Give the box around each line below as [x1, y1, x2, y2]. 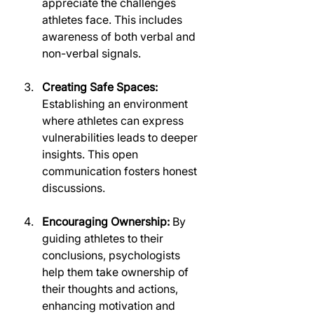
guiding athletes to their [42, 231, 166, 245]
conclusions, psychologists [42, 248, 183, 262]
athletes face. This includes [42, 13, 185, 27]
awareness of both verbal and [42, 29, 198, 43]
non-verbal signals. [42, 46, 141, 60]
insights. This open [42, 147, 141, 161]
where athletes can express [42, 114, 186, 128]
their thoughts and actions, [42, 282, 181, 296]
